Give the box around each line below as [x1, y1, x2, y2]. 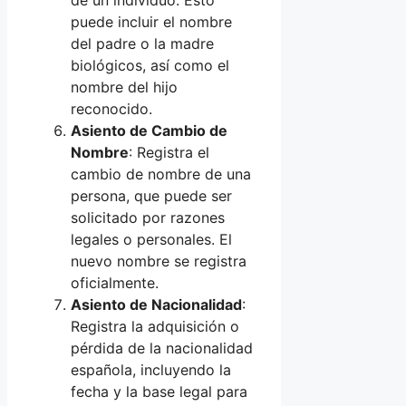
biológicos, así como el [71, 56, 229, 75]
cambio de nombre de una [71, 165, 251, 184]
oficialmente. [71, 274, 159, 293]
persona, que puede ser [71, 187, 232, 206]
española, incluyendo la [71, 361, 231, 380]
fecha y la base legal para [71, 382, 247, 401]
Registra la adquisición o [71, 317, 239, 336]
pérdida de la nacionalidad [71, 339, 253, 358]
